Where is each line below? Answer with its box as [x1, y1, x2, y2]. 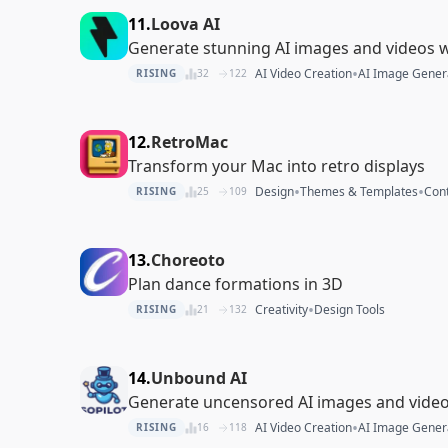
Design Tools [313, 300, 385, 318]
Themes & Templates [299, 182, 418, 200]
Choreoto [151, 248, 225, 271]
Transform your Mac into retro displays [128, 154, 425, 177]
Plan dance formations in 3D [128, 272, 343, 295]
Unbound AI [151, 366, 247, 389]
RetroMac [151, 130, 228, 153]
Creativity [254, 300, 308, 318]
